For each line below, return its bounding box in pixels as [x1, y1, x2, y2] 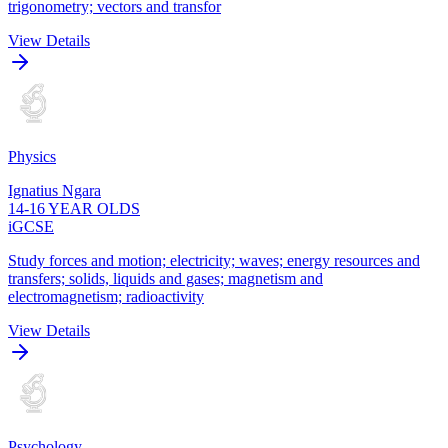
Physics [8, 147, 56, 165]
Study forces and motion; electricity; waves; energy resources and [8, 251, 420, 269]
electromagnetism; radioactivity [8, 287, 204, 305]
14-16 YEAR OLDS [8, 199, 140, 217]
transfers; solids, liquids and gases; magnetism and [8, 269, 323, 287]
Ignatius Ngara [8, 181, 101, 199]
